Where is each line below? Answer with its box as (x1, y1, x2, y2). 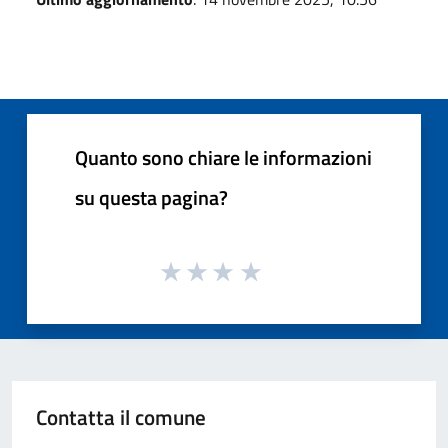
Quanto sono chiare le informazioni (75, 141, 372, 173)
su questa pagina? (75, 181, 228, 213)
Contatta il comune (36, 401, 206, 434)
